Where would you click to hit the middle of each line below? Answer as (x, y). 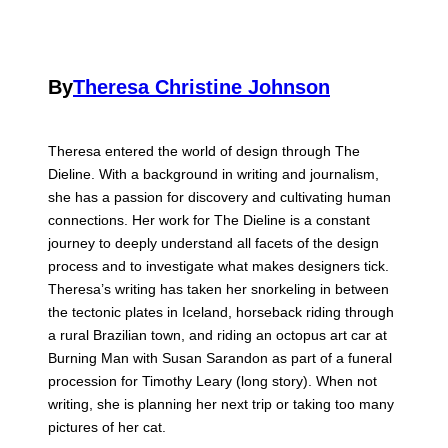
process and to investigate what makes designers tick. (218, 266)
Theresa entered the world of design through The (204, 151)
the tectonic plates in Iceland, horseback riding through (221, 312)
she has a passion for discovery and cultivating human (219, 197)
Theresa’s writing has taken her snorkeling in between (218, 289)
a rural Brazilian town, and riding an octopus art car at (217, 335)
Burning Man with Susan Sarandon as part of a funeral (220, 358)
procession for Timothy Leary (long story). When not (212, 381)
